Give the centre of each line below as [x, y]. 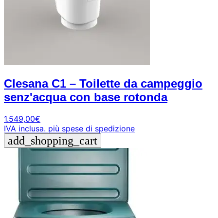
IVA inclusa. [25, 129]
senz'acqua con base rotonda [86, 97]
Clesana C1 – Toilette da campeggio [103, 84]
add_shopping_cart [53, 141]
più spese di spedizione [91, 129]
